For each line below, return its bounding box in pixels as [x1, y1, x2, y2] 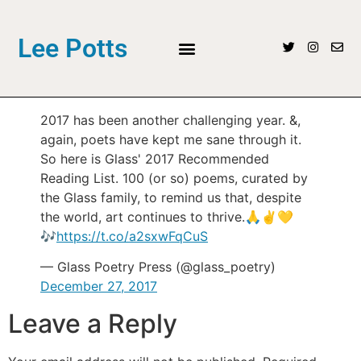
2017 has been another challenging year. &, [40, 111, 301, 128]
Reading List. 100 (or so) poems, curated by [40, 169, 308, 186]
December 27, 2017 [40, 277, 157, 294]
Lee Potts [18, 32, 128, 64]
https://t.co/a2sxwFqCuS [56, 227, 208, 244]
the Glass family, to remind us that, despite [40, 189, 301, 205]
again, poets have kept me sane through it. [40, 131, 301, 147]
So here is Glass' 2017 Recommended [40, 150, 269, 167]
